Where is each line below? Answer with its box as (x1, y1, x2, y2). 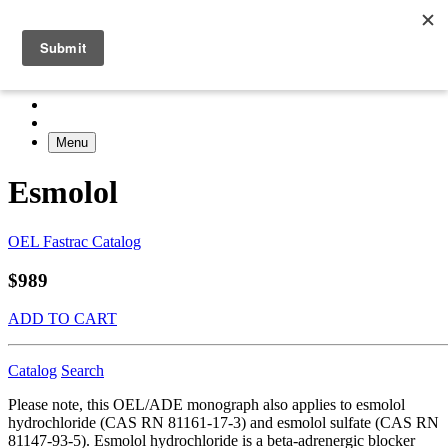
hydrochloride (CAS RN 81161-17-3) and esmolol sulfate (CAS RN (8, 414, 439, 432)
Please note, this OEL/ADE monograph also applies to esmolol (8, 396, 405, 414)
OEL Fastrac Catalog (8, 232, 141, 250)
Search (61, 362, 104, 380)
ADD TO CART (8, 310, 117, 328)
